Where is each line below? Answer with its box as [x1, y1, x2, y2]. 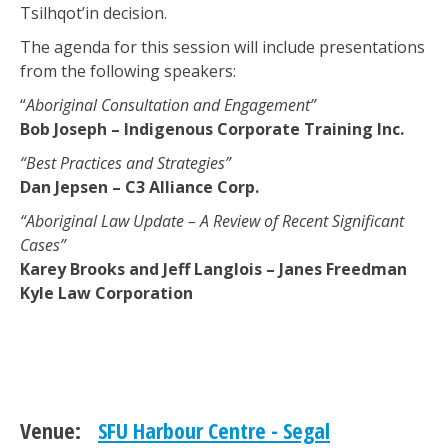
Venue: [20, 415, 81, 445]
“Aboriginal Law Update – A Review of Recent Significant [20, 210, 404, 232]
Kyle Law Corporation [20, 282, 193, 304]
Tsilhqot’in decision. [20, 2, 167, 24]
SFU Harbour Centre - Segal [98, 415, 330, 445]
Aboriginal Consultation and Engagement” [26, 94, 316, 116]
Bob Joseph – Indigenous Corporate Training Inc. [20, 118, 404, 140]
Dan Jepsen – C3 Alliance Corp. [20, 176, 259, 198]
